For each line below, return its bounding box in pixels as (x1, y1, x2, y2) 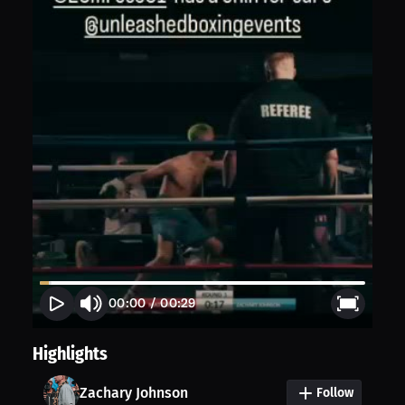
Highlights (33, 342, 108, 364)
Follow (316, 384, 353, 400)
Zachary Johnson (80, 383, 188, 401)
